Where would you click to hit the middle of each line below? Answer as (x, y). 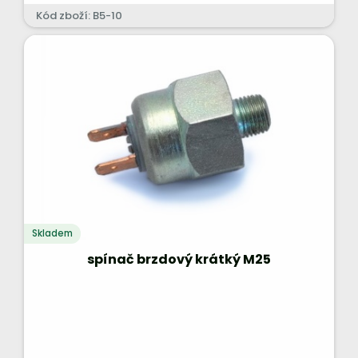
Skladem (52, 233)
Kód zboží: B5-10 (79, 16)
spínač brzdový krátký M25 (179, 259)
